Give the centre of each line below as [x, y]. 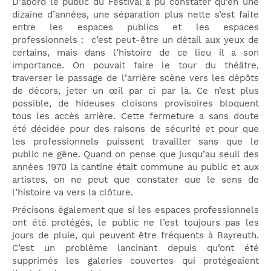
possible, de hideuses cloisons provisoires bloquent [135, 104]
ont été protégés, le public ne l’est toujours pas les [135, 222]
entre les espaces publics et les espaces [135, 28]
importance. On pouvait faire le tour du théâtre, [135, 66]
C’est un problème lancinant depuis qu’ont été [135, 248]
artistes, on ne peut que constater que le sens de [135, 180]
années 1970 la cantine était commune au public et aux [135, 167]
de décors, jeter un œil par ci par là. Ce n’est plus [135, 91]
